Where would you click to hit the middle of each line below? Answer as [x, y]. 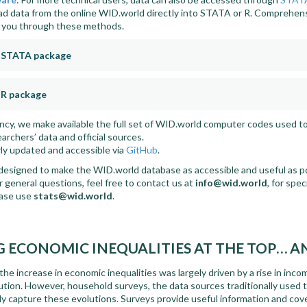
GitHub [142, 150]
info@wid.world [231, 183]
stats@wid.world [73, 196]
